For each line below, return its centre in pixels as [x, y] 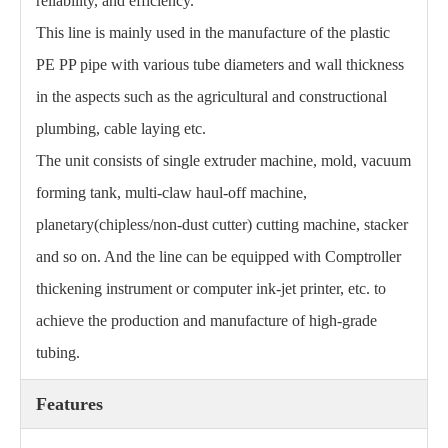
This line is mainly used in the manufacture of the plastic [213, 32]
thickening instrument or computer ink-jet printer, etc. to [211, 288]
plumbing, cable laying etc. [121, 128]
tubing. [58, 352]
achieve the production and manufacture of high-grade [206, 320]
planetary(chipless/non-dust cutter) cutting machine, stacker [222, 224]
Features [69, 403]
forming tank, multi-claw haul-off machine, [171, 192]
